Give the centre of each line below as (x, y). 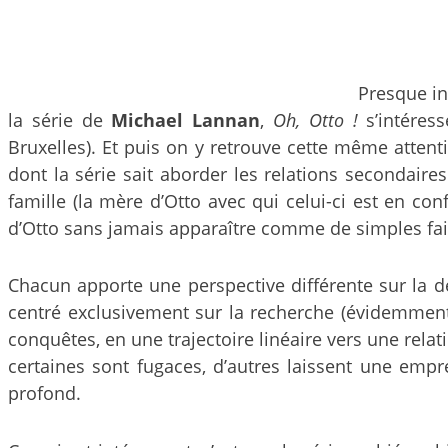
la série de (60, 119)
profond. (44, 393)
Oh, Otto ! (315, 119)
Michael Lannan (186, 119)
